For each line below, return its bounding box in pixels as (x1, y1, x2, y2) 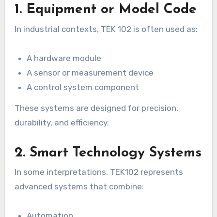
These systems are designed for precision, (14, 103, 178, 113)
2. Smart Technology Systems (14, 146, 201, 160)
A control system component (27, 82, 139, 92)
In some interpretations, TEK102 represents (14, 167, 183, 177)
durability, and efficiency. (14, 117, 109, 127)
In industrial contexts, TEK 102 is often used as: (14, 24, 198, 34)
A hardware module (27, 53, 102, 63)
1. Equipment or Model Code (14, 3, 197, 17)
